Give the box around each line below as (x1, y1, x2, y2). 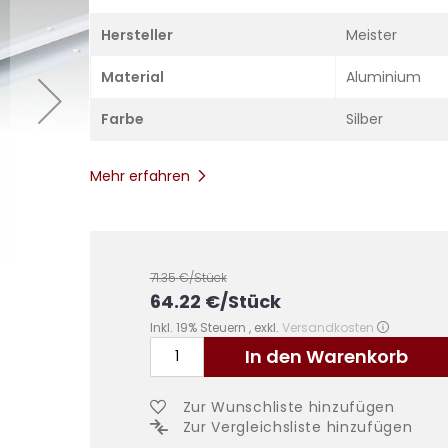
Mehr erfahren (89, 165, 190, 186)
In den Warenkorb (244, 343, 408, 369)
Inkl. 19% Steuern (149, 318, 249, 336)
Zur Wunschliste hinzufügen (182, 396, 395, 417)
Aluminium (345, 66, 421, 87)
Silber (345, 108, 383, 129)
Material (100, 66, 164, 87)
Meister (345, 24, 397, 45)
